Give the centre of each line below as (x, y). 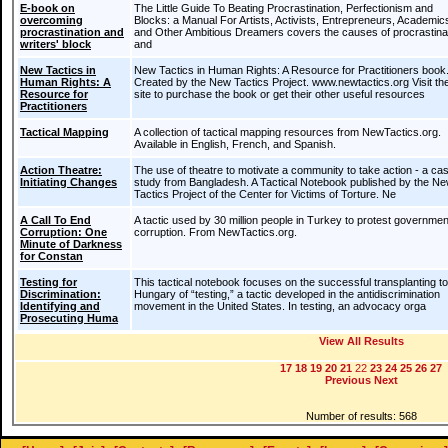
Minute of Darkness (71, 244)
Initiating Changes (68, 182)
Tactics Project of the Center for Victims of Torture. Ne (265, 194)
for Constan (51, 256)
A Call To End (55, 220)
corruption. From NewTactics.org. (215, 232)
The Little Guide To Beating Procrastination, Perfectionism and (283, 8)
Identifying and (60, 306)
